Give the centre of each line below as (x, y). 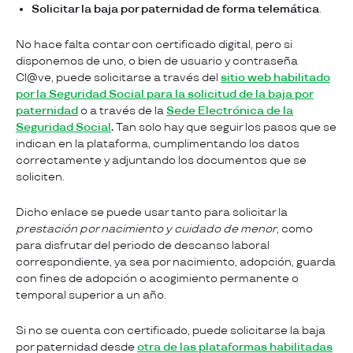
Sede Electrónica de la (230, 111)
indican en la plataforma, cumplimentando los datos (158, 144)
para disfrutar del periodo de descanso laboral (143, 246)
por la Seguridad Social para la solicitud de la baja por (165, 95)
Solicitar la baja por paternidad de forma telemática (175, 9)
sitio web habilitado (275, 78)
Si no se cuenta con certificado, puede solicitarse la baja (171, 331)
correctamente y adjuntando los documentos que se (161, 161)
